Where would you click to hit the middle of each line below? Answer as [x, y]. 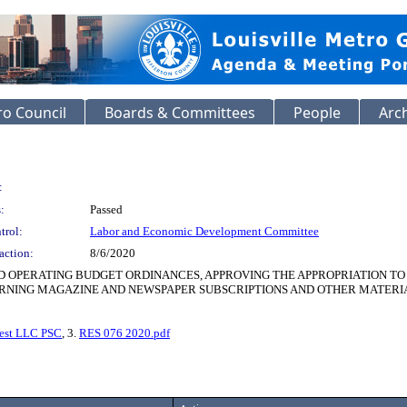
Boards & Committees [180, 113]
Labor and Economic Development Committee [204, 231]
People [317, 113]
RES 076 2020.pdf [124, 333]
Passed [106, 209]
